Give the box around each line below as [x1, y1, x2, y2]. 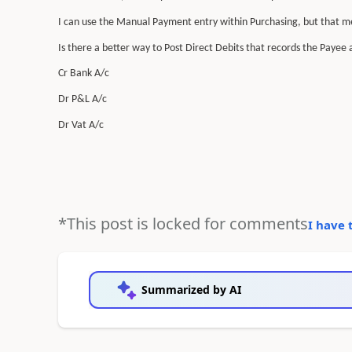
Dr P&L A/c [57, 93, 107, 106]
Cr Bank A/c [57, 68, 109, 80]
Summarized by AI [141, 281, 241, 297]
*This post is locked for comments [57, 212, 308, 234]
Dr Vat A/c [57, 119, 104, 131]
